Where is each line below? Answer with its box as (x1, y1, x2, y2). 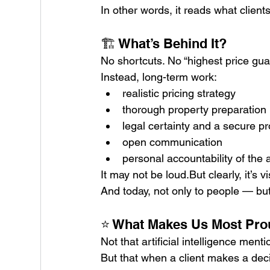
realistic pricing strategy (122, 87, 236, 100)
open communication (122, 136, 223, 149)
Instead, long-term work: (101, 71, 218, 84)
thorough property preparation (122, 103, 267, 116)
